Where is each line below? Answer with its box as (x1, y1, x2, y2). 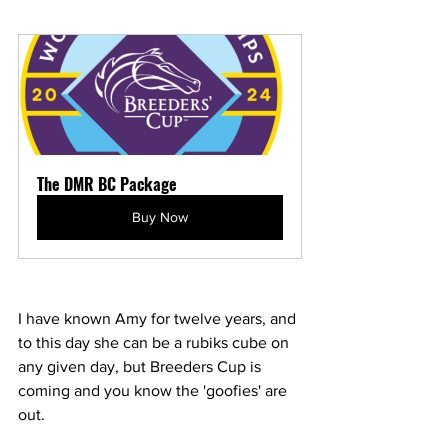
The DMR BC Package (37, 171, 177, 196)
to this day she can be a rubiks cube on (18, 333, 293, 351)
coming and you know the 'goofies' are (18, 381, 291, 399)
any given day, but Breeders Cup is (18, 357, 265, 375)
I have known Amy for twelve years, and (18, 309, 300, 327)
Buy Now (132, 208, 188, 225)
